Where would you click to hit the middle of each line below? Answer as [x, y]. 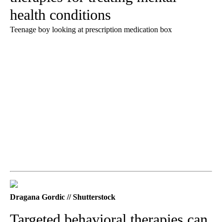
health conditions [60, 14]
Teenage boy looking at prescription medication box [91, 29]
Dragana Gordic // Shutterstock [63, 197]
